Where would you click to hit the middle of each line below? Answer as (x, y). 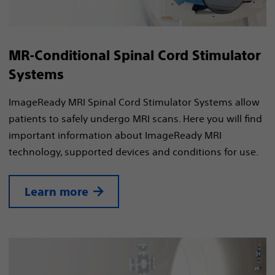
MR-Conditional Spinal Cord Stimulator (135, 55)
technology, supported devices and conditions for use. (134, 151)
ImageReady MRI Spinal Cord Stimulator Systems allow (134, 102)
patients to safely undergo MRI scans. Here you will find (135, 118)
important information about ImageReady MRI (115, 135)
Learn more (56, 192)
